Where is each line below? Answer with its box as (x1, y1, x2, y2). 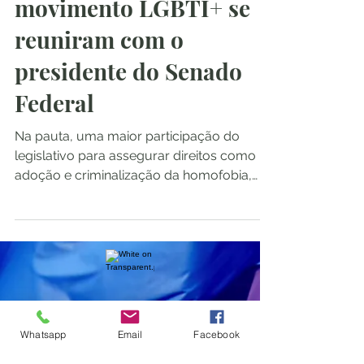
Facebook (193, 327, 240, 340)
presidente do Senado (15, 56, 242, 86)
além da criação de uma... (15, 187, 168, 202)
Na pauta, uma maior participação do (15, 128, 240, 144)
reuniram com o (15, 24, 184, 54)
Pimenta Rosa (104, 297, 206, 319)
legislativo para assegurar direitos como (15, 148, 256, 163)
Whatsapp (20, 327, 67, 340)
